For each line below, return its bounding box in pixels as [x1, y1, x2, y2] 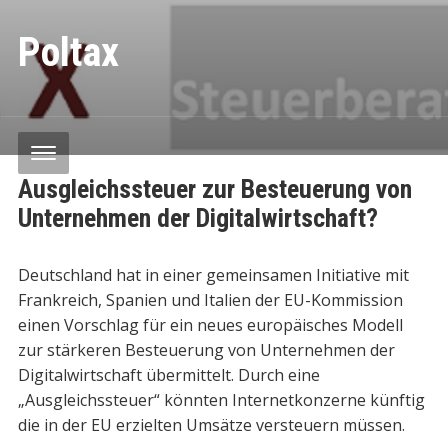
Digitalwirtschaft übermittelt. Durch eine [17, 364, 320, 386]
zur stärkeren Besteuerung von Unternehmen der [17, 339, 395, 361]
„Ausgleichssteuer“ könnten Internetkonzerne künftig [17, 389, 425, 411]
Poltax [17, 29, 119, 76]
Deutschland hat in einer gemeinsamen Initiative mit [17, 264, 409, 286]
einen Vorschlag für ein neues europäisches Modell [17, 314, 403, 336]
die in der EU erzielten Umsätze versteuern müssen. [17, 414, 405, 436]
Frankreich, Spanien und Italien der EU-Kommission [17, 289, 403, 311]
